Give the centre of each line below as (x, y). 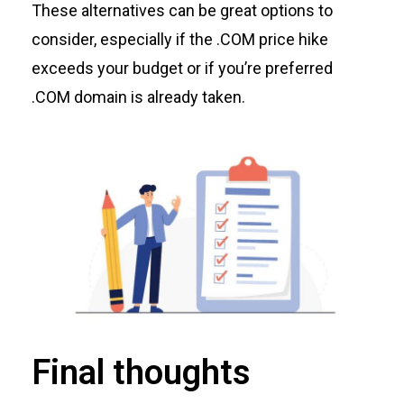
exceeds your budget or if (124, 69)
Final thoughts (141, 373)
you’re (239, 69)
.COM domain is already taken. (138, 97)
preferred (297, 69)
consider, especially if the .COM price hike (179, 40)
